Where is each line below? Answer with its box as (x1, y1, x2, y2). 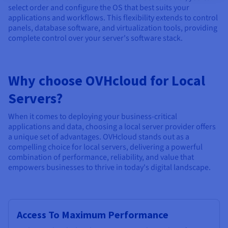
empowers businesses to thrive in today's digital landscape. (8, 161, 211, 173)
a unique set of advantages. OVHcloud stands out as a (8, 131, 189, 142)
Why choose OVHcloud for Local (8, 71, 205, 90)
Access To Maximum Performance (17, 208, 168, 221)
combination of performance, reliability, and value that (8, 151, 194, 163)
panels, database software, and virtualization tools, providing (8, 22, 217, 34)
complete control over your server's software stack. (8, 32, 183, 44)
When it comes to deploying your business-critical (8, 110, 177, 122)
